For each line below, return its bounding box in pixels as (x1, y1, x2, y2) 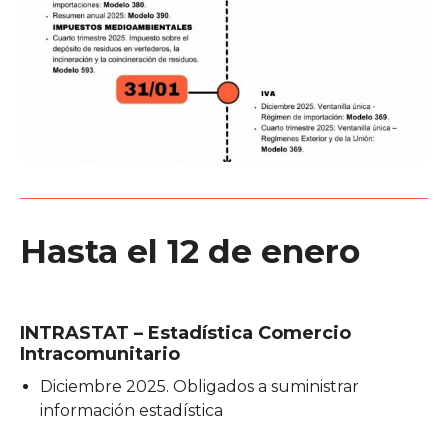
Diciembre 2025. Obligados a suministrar (40, 376, 359, 396)
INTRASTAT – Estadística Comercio (20, 321, 351, 344)
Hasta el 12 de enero (20, 230, 360, 271)
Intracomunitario (20, 342, 180, 365)
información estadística (40, 400, 223, 420)
